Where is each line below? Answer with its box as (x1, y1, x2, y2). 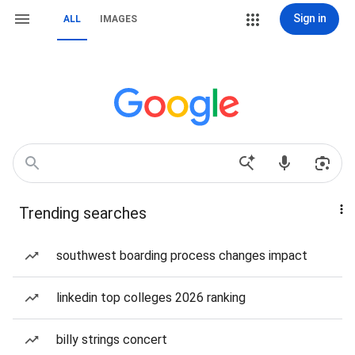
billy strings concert (56, 332, 167, 347)
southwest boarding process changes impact (56, 248, 307, 263)
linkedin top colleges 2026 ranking (56, 290, 246, 305)
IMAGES (100, 13, 137, 25)
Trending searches (19, 204, 147, 223)
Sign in (292, 12, 326, 25)
